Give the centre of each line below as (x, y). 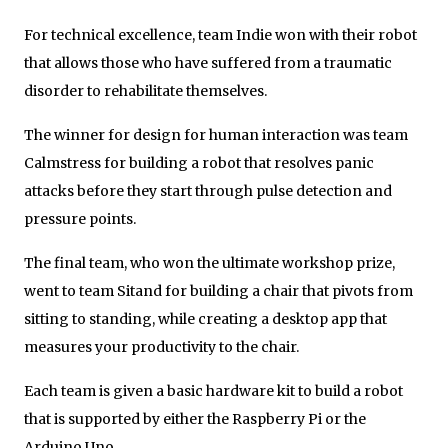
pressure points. (80, 218)
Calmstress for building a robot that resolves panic (199, 162)
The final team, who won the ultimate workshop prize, (209, 262)
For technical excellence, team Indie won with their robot (220, 34)
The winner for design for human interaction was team (216, 134)
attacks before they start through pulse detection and (208, 190)
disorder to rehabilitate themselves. (145, 90)
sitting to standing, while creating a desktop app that (205, 318)
